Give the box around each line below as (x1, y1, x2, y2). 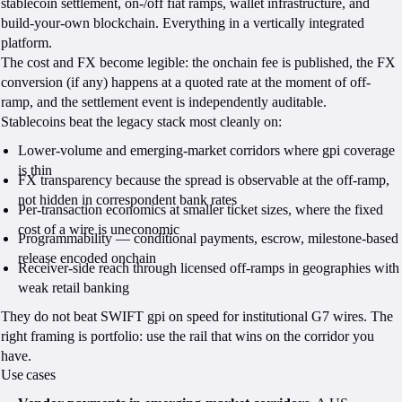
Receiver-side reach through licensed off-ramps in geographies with (18, 259, 400, 275)
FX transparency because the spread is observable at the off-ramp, (18, 172, 390, 188)
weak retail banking (18, 279, 130, 295)
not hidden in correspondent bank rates (18, 192, 238, 208)
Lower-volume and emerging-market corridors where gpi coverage (18, 143, 396, 159)
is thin (18, 162, 53, 179)
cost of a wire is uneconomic (18, 221, 180, 237)
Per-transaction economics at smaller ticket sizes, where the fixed (18, 201, 384, 217)
